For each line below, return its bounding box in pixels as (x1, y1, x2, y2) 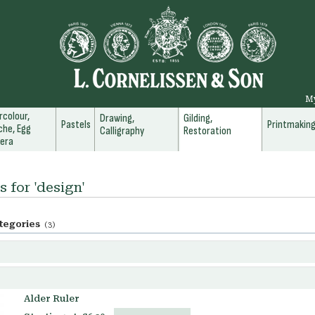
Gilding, (184, 112, 212, 125)
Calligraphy (100, 124, 144, 138)
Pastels (61, 118, 91, 131)
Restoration (184, 124, 231, 138)
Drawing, (100, 112, 134, 125)
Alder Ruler (24, 293, 79, 304)
